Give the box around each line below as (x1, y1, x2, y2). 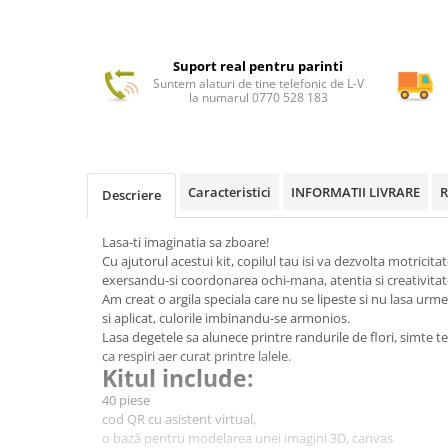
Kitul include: (102, 362, 254, 395)
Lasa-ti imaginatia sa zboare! (102, 233, 269, 252)
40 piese (102, 391, 150, 410)
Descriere (102, 186, 161, 205)
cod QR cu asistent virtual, (102, 410, 259, 429)
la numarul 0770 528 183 (188, 89, 328, 107)
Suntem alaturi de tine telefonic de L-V (152, 75, 364, 93)
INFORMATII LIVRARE (291, 183, 420, 202)
